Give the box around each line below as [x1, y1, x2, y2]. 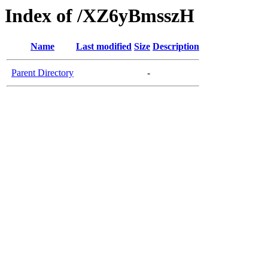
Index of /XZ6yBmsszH [5, 5, 194, 26]
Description [153, 41, 199, 52]
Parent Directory [11, 68, 74, 78]
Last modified [76, 41, 132, 52]
